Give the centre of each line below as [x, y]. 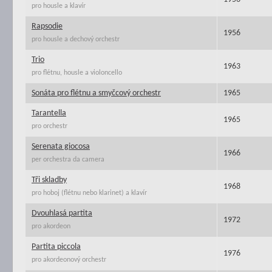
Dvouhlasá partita [62, 213]
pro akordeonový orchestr [69, 260]
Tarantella [49, 113]
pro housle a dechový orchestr [76, 39]
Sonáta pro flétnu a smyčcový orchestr [96, 93]
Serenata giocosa [61, 147]
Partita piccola [56, 247]
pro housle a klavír [59, 6]
